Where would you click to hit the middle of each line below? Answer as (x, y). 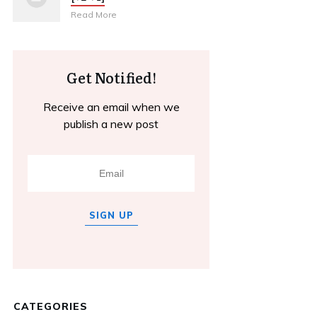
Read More (94, 15)
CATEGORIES (51, 307)
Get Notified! (111, 77)
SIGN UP (111, 215)
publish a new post (111, 124)
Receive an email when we (111, 107)
